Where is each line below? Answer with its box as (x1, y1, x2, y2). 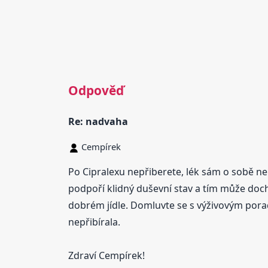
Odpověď (68, 81, 124, 99)
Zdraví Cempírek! (68, 249, 145, 263)
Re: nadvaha (68, 115, 128, 129)
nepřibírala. (68, 215, 120, 229)
